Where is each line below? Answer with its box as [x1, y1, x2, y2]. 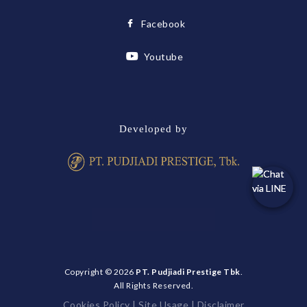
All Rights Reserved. [114, 280, 193, 291]
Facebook [141, 18, 186, 30]
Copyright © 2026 [64, 267, 136, 278]
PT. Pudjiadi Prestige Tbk [136, 267, 241, 278]
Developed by [119, 123, 188, 135]
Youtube [143, 51, 183, 63]
